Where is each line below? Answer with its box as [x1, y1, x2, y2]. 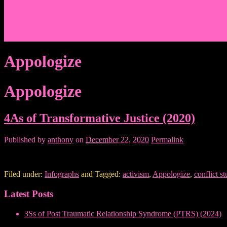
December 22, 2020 [86, 135, 149, 144]
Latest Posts [4, 188, 53, 199]
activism [123, 170, 149, 179]
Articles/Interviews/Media [45, 5, 127, 14]
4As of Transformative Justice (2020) [4, 111, 195, 125]
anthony [48, 135, 73, 144]
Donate [24, 23, 48, 32]
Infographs [45, 170, 79, 179]
